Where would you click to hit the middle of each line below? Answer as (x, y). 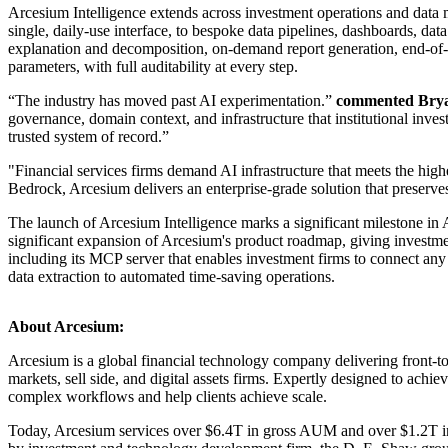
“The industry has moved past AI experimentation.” (172, 100)
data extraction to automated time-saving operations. (171, 276)
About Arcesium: (66, 326)
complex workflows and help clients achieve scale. (167, 396)
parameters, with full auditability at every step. (153, 66)
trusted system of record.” (88, 136)
